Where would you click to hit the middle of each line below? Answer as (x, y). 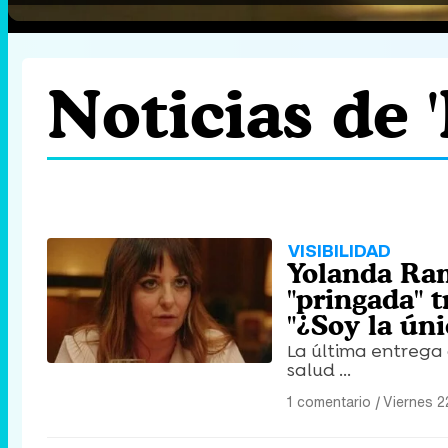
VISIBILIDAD (339, 251)
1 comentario (329, 402)
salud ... (319, 370)
